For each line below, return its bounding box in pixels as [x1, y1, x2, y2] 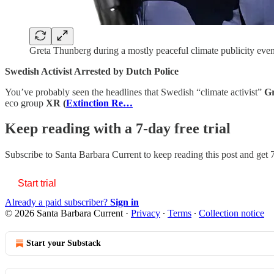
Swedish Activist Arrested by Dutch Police [5, 65, 179, 76]
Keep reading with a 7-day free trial [5, 120, 231, 137]
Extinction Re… [66, 97, 133, 108]
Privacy [131, 208, 160, 219]
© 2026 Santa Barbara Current [5, 208, 123, 219]
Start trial [18, 178, 56, 189]
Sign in [110, 197, 139, 208]
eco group [5, 97, 46, 108]
